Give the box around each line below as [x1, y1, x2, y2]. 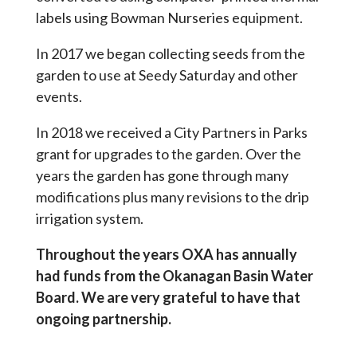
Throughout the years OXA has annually [35, 245, 297, 264]
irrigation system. [35, 210, 143, 228]
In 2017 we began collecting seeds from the [35, 45, 305, 63]
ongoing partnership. [35, 310, 171, 328]
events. [35, 88, 82, 106]
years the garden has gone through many [35, 167, 288, 185]
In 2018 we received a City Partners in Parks [35, 124, 308, 142]
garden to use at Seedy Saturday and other [35, 66, 298, 84]
